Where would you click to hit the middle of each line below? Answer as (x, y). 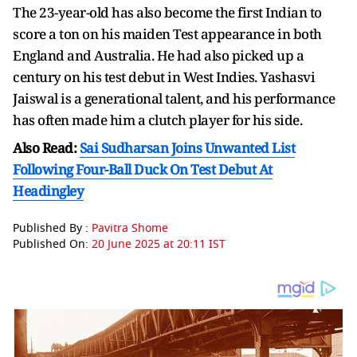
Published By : (52, 229)
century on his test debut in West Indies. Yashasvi (164, 77)
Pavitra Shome (130, 229)
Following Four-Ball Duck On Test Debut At (143, 170)
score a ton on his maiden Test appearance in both (167, 34)
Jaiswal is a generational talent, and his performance (174, 99)
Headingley (48, 191)
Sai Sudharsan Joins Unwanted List (187, 148)
